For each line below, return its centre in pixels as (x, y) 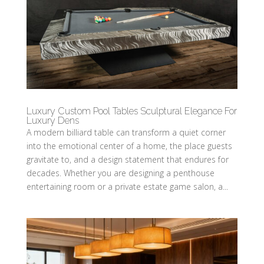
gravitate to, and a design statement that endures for (127, 159)
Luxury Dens (52, 120)
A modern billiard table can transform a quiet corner (126, 132)
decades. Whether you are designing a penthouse (120, 173)
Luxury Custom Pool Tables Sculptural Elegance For (131, 111)
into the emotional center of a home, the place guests (129, 146)
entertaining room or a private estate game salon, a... (127, 186)
